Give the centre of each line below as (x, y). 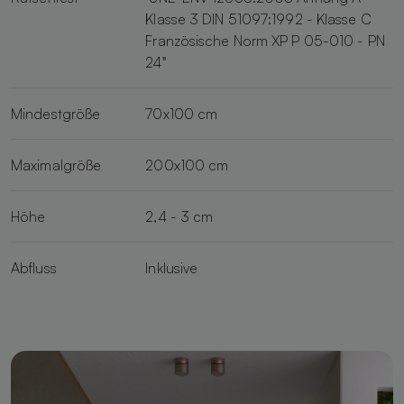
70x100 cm (182, 113)
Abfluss (34, 267)
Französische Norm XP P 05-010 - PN (265, 40)
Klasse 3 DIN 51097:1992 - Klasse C (258, 18)
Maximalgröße (56, 165)
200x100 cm (187, 165)
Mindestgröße (56, 113)
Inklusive (172, 267)
